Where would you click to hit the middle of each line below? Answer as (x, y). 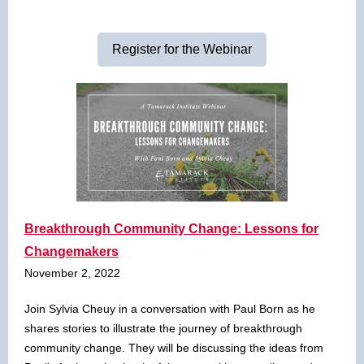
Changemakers (71, 251)
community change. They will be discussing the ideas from (174, 348)
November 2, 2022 (72, 273)
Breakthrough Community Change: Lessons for (171, 229)
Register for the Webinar (182, 49)
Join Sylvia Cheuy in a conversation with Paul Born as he (170, 309)
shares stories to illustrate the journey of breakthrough (163, 328)
